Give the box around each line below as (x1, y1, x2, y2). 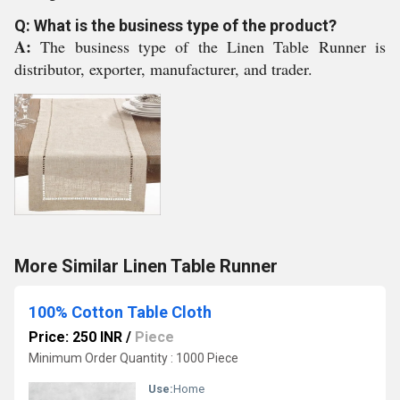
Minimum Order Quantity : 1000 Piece (29, 351, 238, 365)
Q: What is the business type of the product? (14, 16, 337, 35)
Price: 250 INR (29, 329, 122, 346)
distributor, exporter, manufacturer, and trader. (14, 58, 312, 79)
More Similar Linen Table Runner (14, 255, 278, 277)
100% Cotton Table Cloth (29, 303, 212, 321)
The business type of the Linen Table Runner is (40, 36, 387, 57)
